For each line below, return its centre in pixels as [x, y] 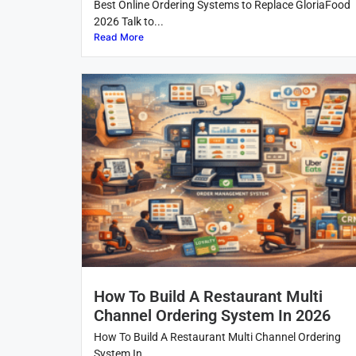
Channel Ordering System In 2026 [212, 316]
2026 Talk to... [129, 22]
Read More [119, 37]
